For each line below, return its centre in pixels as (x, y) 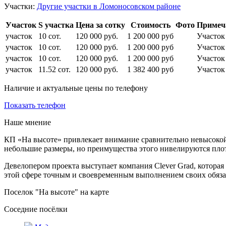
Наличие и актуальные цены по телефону (76, 88)
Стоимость (150, 25)
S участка (56, 25)
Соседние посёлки (36, 209)
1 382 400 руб (150, 70)
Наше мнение (27, 123)
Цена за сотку (100, 25)
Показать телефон (35, 105)
